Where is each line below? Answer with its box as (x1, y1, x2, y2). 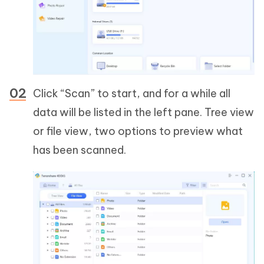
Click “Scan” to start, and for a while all (33, 86, 230, 100)
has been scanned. (33, 143, 126, 157)
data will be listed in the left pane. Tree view (33, 105, 254, 119)
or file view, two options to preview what (33, 124, 243, 138)
